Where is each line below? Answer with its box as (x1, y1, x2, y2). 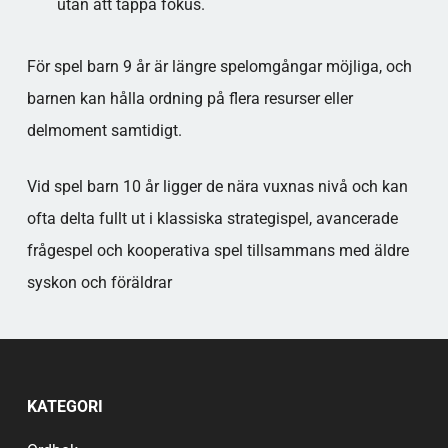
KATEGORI (26, 397, 103, 416)
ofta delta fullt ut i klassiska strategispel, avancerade (26, 209, 398, 228)
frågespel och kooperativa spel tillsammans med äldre (26, 241, 409, 260)
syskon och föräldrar (26, 273, 172, 292)
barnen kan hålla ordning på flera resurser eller (26, 89, 353, 108)
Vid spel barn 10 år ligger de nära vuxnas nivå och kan (26, 177, 408, 196)
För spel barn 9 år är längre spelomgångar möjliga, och (26, 57, 412, 76)
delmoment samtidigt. (26, 121, 182, 140)
